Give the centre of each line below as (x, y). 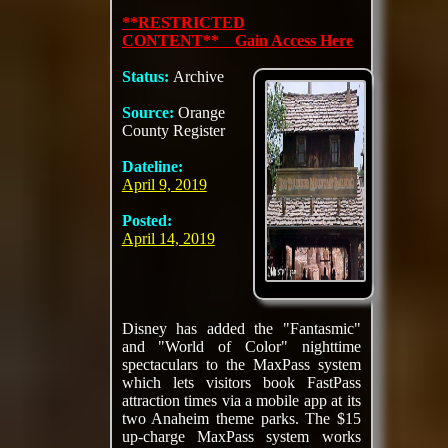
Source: (149, 112)
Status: (147, 76)
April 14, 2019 (168, 238)
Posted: (146, 220)
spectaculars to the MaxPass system (241, 364)
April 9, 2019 (164, 184)
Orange (201, 112)
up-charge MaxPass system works (241, 436)
